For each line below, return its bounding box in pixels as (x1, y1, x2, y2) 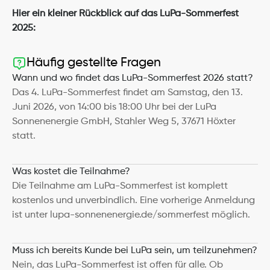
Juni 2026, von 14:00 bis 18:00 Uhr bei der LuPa (12, 102, 216, 112)
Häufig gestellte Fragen (27, 57, 161, 69)
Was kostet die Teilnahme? (12, 167, 130, 177)
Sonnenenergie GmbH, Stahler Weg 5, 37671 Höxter (12, 117, 236, 127)
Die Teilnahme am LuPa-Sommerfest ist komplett (12, 181, 228, 191)
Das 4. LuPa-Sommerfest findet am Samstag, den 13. (12, 88, 243, 98)
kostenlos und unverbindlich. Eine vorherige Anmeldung (12, 196, 255, 206)
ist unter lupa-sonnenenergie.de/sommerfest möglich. (12, 210, 250, 220)
